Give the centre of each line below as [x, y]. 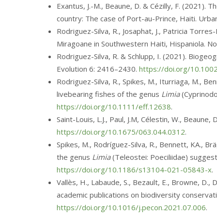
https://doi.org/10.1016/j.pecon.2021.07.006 [131, 207]
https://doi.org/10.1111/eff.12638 [114, 107]
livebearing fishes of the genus [109, 94]
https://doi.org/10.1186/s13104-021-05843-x [134, 170]
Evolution [73, 69]
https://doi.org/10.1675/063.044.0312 [121, 132]
